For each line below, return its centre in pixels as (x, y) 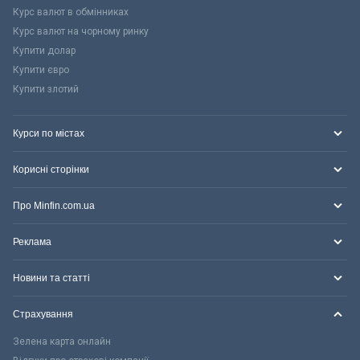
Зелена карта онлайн (62, 342)
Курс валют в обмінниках (71, 12)
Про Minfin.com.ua (54, 206)
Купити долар (44, 51)
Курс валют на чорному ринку (81, 32)
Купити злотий (46, 90)
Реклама (32, 242)
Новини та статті (51, 278)
